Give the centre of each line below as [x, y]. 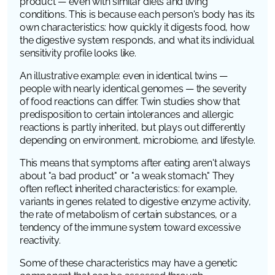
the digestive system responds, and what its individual [137, 40]
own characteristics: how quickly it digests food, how [135, 27]
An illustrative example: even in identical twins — [124, 76]
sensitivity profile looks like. [78, 53]
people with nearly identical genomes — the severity [133, 88]
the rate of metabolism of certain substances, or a [129, 214]
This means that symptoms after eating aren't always [135, 163]
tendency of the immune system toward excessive [130, 227]
